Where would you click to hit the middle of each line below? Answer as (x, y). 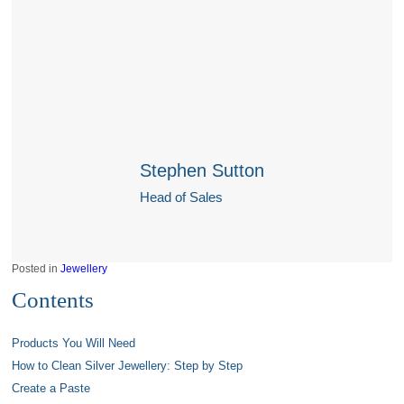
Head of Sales (181, 197)
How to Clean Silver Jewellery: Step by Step (128, 366)
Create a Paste (51, 388)
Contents (53, 299)
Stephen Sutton (202, 170)
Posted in (37, 268)
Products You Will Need (74, 343)
